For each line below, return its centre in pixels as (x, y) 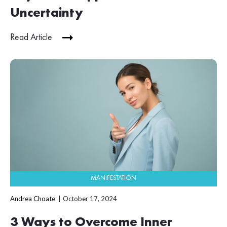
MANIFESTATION (113, 178)
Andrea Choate (33, 198)
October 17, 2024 (90, 198)
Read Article (31, 38)
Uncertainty (47, 13)
